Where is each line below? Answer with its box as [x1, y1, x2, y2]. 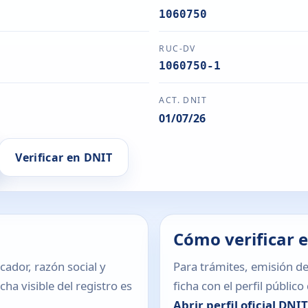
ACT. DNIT [159, 93, 208, 106]
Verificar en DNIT [15, 149, 112, 165]
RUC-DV [159, 43, 196, 55]
